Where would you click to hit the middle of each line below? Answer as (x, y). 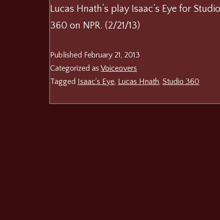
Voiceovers (119, 68)
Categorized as (75, 68)
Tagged (64, 81)
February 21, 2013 (112, 55)
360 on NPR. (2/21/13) (97, 25)
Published (67, 55)
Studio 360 (181, 81)
